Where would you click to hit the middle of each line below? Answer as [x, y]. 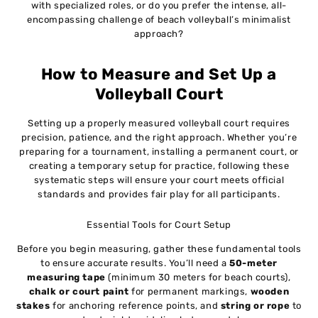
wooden [270, 291]
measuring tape [66, 277]
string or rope [255, 305]
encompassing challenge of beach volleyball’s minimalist [159, 20]
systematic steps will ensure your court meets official [159, 180]
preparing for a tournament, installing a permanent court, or [159, 152]
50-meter [253, 263]
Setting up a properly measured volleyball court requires [159, 124]
